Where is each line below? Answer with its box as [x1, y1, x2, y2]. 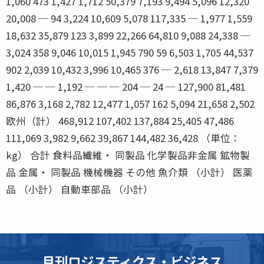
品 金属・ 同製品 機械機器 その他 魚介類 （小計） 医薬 [6, 164, 253, 179]
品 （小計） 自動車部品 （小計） [6, 181, 153, 196]
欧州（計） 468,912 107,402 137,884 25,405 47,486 [6, 113, 234, 128]
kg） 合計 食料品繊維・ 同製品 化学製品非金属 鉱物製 [6, 147, 250, 162]
